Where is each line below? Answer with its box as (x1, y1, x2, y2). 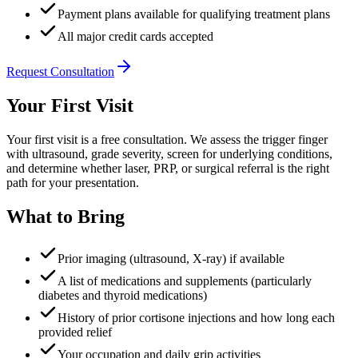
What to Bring (6, 205, 125, 227)
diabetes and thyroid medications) (38, 288, 207, 302)
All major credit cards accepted (58, 30, 213, 43)
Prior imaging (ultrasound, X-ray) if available (58, 251, 284, 265)
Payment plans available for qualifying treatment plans (58, 7, 330, 21)
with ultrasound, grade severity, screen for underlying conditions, (6, 146, 332, 161)
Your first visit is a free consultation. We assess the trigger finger (6, 132, 328, 146)
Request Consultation (6, 65, 114, 78)
